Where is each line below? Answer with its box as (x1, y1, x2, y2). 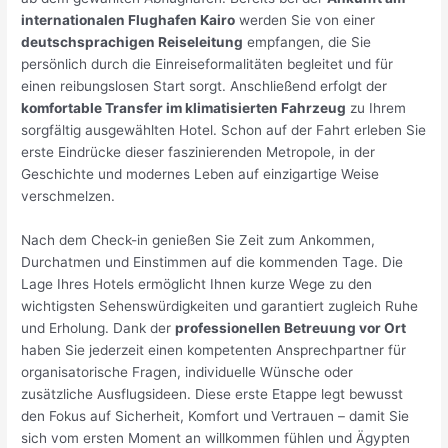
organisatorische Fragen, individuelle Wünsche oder (21, 363, 354, 380)
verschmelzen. (21, 187, 116, 204)
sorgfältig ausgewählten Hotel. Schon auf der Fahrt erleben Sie (21, 121, 427, 138)
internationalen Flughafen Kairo (21, 11, 236, 28)
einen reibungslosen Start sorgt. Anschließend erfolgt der (21, 77, 388, 94)
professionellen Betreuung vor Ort (175, 319, 407, 336)
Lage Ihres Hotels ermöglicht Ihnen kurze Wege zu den (21, 275, 373, 292)
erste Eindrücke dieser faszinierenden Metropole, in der (21, 143, 376, 160)
